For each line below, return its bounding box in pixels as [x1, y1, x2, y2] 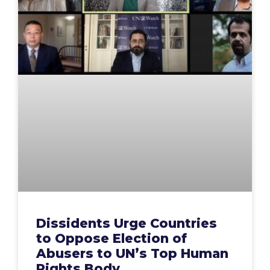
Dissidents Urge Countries [36, 216, 217, 231]
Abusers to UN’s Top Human [36, 246, 228, 262]
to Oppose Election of [36, 231, 187, 246]
